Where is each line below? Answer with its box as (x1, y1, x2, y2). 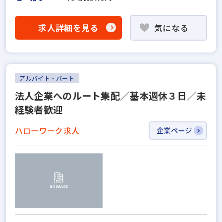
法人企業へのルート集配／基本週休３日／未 (14, 88, 206, 103)
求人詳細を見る (38, 21, 99, 34)
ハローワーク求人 (14, 125, 80, 136)
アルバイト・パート (19, 73, 74, 82)
